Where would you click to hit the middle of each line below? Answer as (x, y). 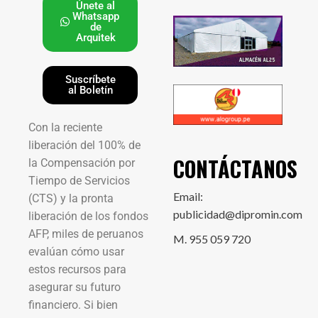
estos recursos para (77, 269)
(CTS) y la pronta (71, 198)
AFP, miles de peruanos (86, 234)
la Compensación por (82, 163)
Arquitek (95, 37)
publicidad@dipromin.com (238, 214)
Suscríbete (90, 79)
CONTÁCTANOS (235, 169)
